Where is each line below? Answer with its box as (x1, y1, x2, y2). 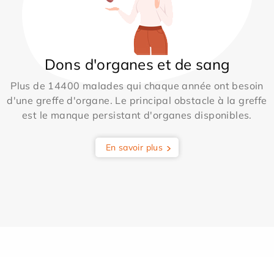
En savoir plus (105, 141, 163, 153)
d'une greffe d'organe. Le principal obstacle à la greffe (7, 94, 267, 106)
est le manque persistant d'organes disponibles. (22, 108, 252, 121)
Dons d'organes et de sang (44, 54, 230, 73)
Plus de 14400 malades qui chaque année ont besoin (10, 79, 264, 92)
